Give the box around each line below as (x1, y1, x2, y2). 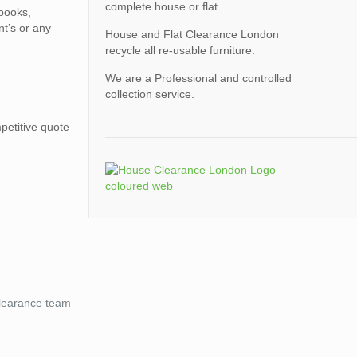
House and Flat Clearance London (104, 28, 279, 41)
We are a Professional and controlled (104, 72, 292, 84)
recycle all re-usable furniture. (104, 44, 255, 57)
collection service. (104, 88, 194, 100)
